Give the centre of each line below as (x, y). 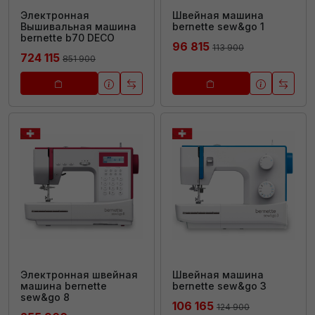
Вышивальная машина (78, 27)
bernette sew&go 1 (218, 27)
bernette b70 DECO (67, 38)
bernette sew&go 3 (219, 286)
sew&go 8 (45, 297)
